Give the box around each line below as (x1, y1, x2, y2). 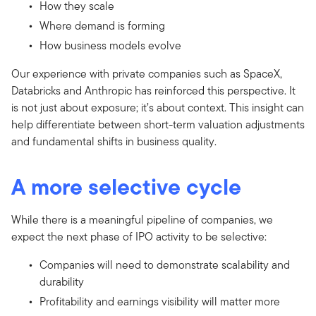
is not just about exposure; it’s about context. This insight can (11, 99, 304, 116)
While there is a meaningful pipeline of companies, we (11, 211, 273, 228)
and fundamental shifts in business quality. (11, 133, 217, 150)
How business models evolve (39, 37, 181, 54)
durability (39, 273, 84, 290)
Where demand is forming (39, 17, 165, 34)
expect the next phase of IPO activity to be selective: (11, 228, 267, 245)
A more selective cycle (11, 169, 241, 203)
